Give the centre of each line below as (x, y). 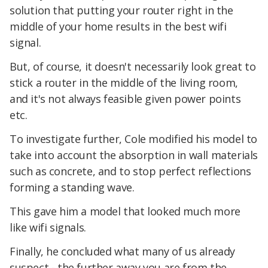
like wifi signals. (48, 227)
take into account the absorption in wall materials (134, 155)
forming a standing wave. (72, 188)
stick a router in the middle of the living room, (124, 83)
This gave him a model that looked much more (125, 211)
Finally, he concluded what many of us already (123, 251)
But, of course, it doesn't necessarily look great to (133, 67)
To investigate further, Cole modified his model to (134, 139)
